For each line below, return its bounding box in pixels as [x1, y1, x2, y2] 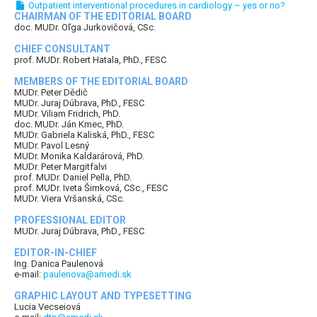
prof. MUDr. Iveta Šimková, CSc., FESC [14, 183, 168, 194]
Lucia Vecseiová [14, 301, 81, 313]
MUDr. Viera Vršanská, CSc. [14, 193, 125, 204]
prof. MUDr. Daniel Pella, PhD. [14, 172, 132, 183]
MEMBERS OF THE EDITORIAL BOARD [14, 76, 188, 88]
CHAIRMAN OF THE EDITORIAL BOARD [14, 11, 192, 23]
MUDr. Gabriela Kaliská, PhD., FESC [14, 129, 154, 141]
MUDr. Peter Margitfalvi [14, 161, 107, 173]
